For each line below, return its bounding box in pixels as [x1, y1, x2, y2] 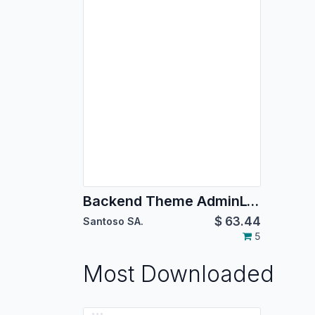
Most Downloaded [83, 259, 274, 288]
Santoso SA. [83, 214, 143, 227]
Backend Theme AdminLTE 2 [246, 192, 259, 210]
